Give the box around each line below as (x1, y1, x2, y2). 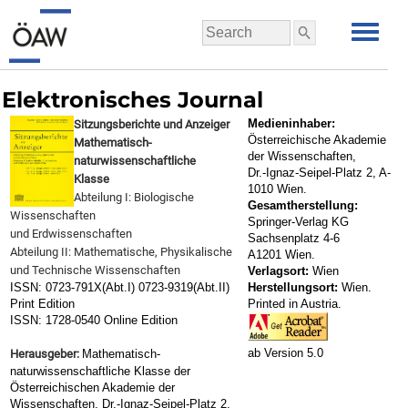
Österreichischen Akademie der (10, 381, 175, 394)
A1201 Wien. (248, 248, 315, 261)
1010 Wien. (248, 182, 307, 196)
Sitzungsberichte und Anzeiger (74, 117, 229, 131)
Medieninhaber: (248, 117, 335, 130)
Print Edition (10, 297, 75, 311)
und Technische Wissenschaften (10, 263, 180, 277)
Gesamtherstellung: (248, 199, 358, 212)
